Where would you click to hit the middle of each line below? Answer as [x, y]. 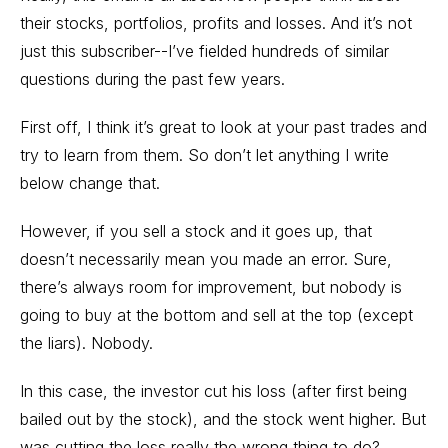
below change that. [90, 183]
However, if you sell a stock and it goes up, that [196, 231]
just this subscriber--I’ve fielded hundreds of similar [204, 51]
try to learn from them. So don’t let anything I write [204, 155]
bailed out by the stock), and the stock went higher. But [223, 419]
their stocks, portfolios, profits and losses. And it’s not [216, 23]
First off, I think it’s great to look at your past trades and [223, 127]
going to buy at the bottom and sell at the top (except [216, 315]
